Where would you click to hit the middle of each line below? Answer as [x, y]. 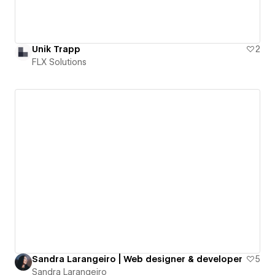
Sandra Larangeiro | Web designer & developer [137, 259]
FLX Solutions [59, 62]
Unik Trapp [56, 49]
